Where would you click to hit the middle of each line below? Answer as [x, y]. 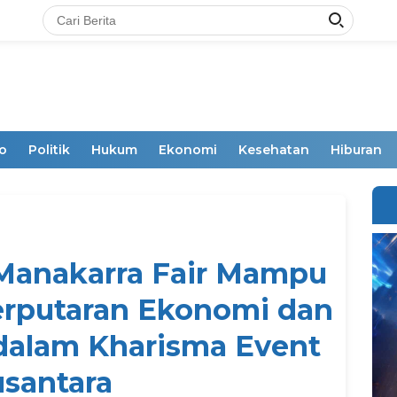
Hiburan [356, 150]
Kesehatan [274, 150]
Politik [49, 150]
